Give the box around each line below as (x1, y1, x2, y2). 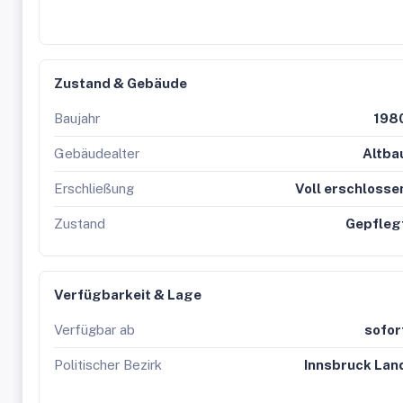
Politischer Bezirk (54, 357, 162, 372)
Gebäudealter (54, 146, 139, 161)
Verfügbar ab (54, 322, 135, 337)
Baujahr (54, 111, 100, 126)
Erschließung (54, 181, 134, 196)
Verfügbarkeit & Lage (54, 287, 201, 302)
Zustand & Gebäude (54, 76, 187, 91)
